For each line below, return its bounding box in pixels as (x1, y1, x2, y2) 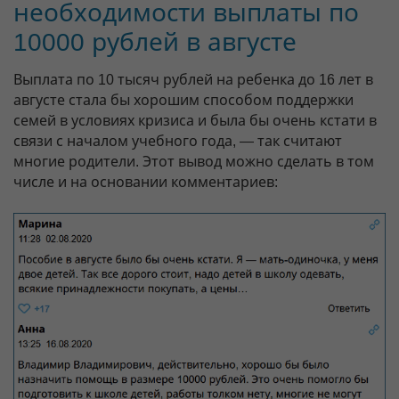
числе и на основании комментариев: (13, 175, 278, 191)
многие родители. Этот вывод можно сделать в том (13, 154, 374, 170)
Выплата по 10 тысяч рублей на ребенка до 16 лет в (13, 72, 373, 88)
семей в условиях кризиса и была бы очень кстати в (13, 113, 377, 129)
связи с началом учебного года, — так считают (13, 134, 342, 150)
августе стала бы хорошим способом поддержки (13, 93, 354, 109)
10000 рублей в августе (13, 28, 297, 57)
